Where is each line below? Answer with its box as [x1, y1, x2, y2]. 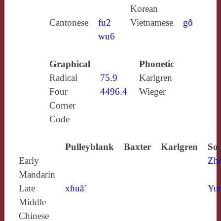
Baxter [123, 141, 151, 152]
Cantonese [49, 17, 88, 28]
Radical [49, 72, 77, 83]
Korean [130, 3, 158, 14]
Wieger [139, 86, 166, 97]
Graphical [49, 58, 90, 69]
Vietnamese [130, 17, 173, 28]
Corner [49, 100, 75, 110]
